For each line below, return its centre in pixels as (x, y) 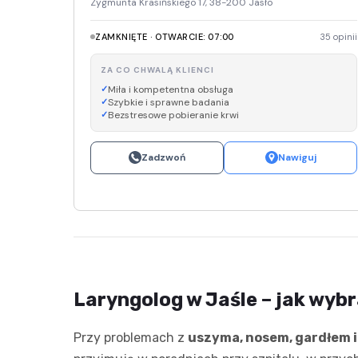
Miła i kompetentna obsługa (171, 89)
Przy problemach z (131, 337)
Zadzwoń (163, 157)
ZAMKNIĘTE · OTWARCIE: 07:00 (165, 36)
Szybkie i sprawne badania (169, 102)
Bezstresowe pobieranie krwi (173, 115)
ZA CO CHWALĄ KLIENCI (157, 70)
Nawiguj (297, 157)
